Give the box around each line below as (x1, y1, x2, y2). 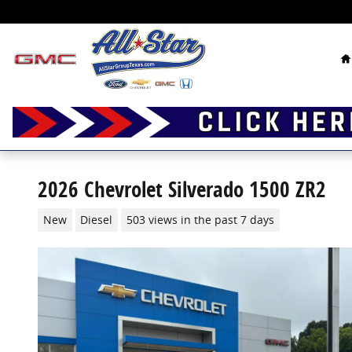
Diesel (80, 212, 113, 227)
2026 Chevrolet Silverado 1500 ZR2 (38, 174, 326, 203)
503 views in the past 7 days (126, 212, 274, 227)
